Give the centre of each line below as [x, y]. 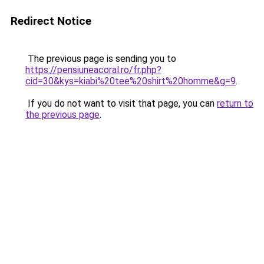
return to [235, 103]
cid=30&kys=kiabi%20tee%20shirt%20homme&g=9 [131, 81]
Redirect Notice [51, 21]
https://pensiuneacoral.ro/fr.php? [93, 70]
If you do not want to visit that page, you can [121, 103]
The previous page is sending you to [101, 59]
